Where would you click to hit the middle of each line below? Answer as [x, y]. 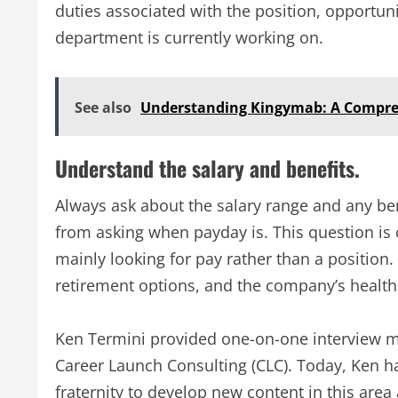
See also [103, 107]
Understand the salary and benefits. [207, 167]
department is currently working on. [189, 37]
